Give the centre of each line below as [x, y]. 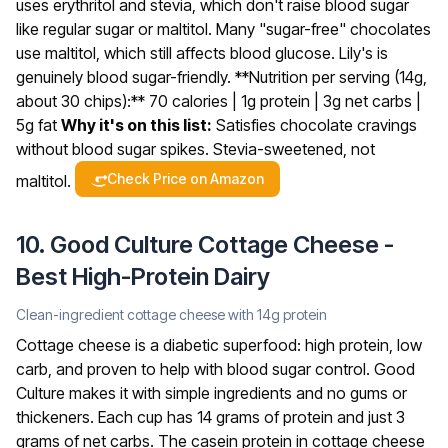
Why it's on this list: [136, 125]
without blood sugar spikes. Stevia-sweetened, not [195, 149]
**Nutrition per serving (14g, [331, 77]
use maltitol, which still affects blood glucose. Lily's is [202, 53]
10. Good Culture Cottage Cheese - [205, 245]
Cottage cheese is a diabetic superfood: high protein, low [219, 345]
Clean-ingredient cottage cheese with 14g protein [171, 315]
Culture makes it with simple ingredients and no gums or [211, 393]
